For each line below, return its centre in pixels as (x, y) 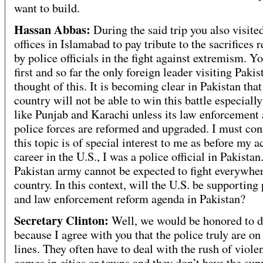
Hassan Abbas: (52, 30)
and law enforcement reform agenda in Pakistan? (130, 199)
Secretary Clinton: (61, 220)
